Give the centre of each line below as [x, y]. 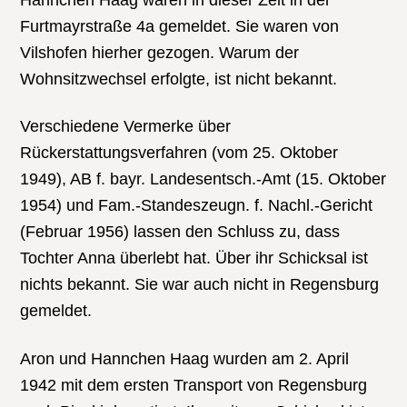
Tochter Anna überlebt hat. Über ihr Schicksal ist [194, 258]
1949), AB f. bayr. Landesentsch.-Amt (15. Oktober [203, 179]
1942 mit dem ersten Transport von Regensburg [194, 385]
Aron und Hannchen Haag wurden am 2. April [185, 358]
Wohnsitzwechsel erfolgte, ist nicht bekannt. [179, 79]
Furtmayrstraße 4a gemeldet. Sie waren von [180, 26]
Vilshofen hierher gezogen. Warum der [160, 52]
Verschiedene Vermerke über [126, 127]
